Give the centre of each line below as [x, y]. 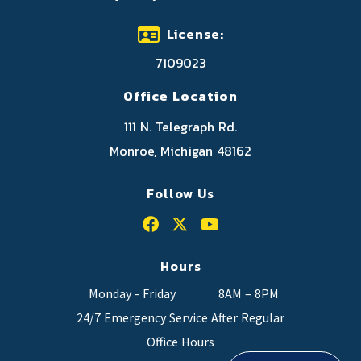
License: [195, 34]
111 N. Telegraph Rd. [180, 127]
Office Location [180, 96]
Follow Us [180, 194]
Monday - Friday [132, 294]
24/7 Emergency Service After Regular [180, 318]
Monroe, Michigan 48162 [180, 151]
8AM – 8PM [249, 294]
